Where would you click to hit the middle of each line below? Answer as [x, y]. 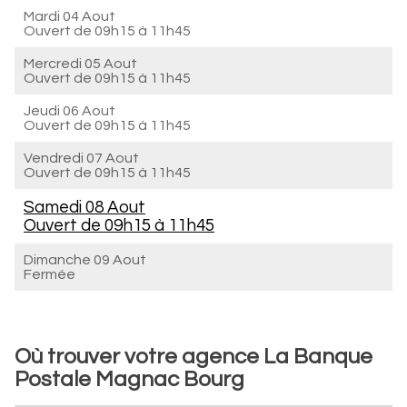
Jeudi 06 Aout [69, 111]
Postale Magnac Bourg [129, 379]
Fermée [50, 274]
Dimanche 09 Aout [85, 260]
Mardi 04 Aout [69, 16]
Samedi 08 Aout [84, 207]
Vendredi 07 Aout [81, 158]
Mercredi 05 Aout [80, 64]
